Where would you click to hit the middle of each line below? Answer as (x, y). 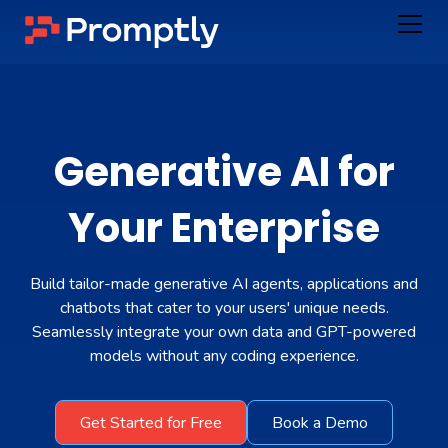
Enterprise (275, 228)
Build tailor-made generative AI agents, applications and (224, 284)
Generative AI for (224, 172)
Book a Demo (320, 422)
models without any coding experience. (224, 356)
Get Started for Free (151, 422)
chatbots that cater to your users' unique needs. (224, 308)
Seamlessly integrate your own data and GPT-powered (224, 332)
